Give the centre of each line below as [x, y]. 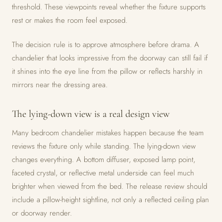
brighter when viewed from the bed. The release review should [110, 186]
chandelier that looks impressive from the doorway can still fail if [110, 58]
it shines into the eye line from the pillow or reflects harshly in [107, 71]
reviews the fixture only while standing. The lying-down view [104, 146]
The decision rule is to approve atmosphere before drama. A [106, 45]
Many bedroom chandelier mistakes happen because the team [108, 133]
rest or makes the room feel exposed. [70, 20]
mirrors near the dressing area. [60, 85]
